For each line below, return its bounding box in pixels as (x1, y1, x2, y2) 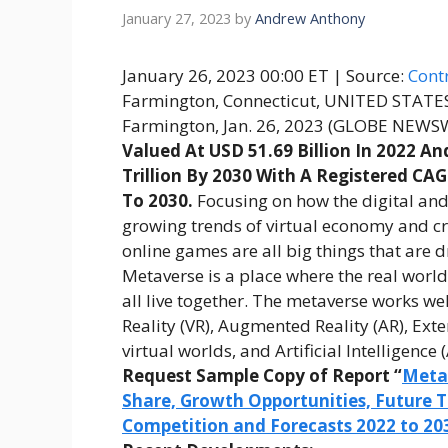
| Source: (333, 64, 408, 88)
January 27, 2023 (122, 9, 231, 29)
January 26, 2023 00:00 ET (122, 64, 329, 88)
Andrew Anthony (255, 9, 365, 29)
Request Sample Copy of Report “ (122, 364, 402, 388)
